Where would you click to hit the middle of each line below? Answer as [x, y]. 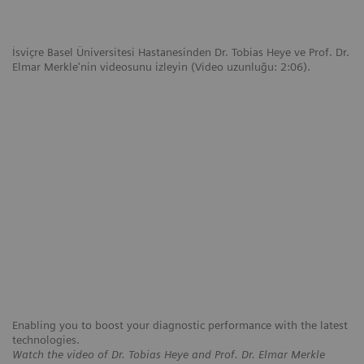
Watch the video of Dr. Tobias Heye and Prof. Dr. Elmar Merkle [169, 355]
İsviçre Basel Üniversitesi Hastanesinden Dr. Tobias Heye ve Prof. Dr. [181, 52]
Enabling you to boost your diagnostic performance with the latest [180, 325]
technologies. [46, 340]
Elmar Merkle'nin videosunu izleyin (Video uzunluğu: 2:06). [163, 67]
